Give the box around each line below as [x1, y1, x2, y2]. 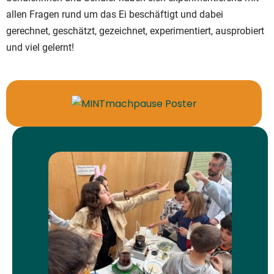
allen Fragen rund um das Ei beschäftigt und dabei [6, 8, 223, 20]
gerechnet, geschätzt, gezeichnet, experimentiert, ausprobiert [6, 24, 264, 37]
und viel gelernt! [6, 41, 74, 53]
